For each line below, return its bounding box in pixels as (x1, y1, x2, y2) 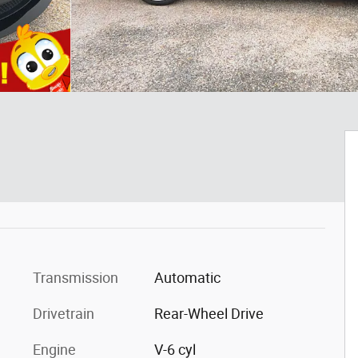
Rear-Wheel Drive (153, 305, 264, 322)
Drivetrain (33, 305, 94, 322)
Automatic (153, 269, 221, 286)
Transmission (33, 269, 118, 286)
